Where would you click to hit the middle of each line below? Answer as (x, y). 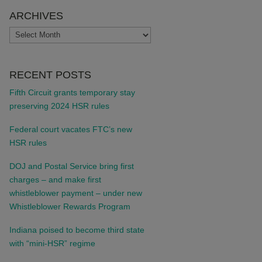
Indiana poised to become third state (77, 230)
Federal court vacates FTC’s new (70, 129)
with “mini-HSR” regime (52, 243)
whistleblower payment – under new (75, 193)
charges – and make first (55, 179)
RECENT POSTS (50, 75)
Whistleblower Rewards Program (70, 206)
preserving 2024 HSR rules (59, 106)
